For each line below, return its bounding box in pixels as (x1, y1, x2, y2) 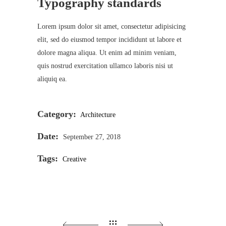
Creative (63, 155, 86, 163)
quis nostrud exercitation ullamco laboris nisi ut (37, 62, 173, 70)
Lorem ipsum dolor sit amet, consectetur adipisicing (37, 22, 186, 30)
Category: (37, 108, 76, 119)
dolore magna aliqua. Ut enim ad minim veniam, (37, 48, 177, 56)
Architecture (80, 110, 116, 119)
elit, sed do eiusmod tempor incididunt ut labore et (37, 35, 182, 43)
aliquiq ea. (37, 75, 67, 83)
